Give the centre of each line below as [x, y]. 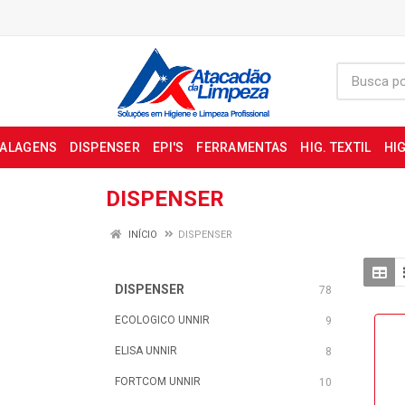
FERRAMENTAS [242, 147]
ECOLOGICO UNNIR [162, 320]
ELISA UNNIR [146, 351]
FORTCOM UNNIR [158, 381]
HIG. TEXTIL [336, 147]
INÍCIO [141, 235]
